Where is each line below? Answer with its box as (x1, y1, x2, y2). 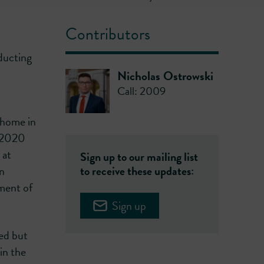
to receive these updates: (80, 162, 194, 180)
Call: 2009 (117, 82, 166, 100)
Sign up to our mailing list (80, 148, 198, 166)
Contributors (65, 22, 150, 47)
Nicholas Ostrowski (117, 66, 213, 85)
